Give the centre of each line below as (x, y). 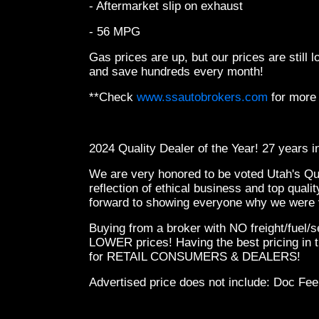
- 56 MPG (116, 32)
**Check (113, 97)
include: (249, 282)
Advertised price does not (159, 282)
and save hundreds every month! (180, 72)
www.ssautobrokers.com (202, 97)
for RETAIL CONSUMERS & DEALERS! (197, 257)
